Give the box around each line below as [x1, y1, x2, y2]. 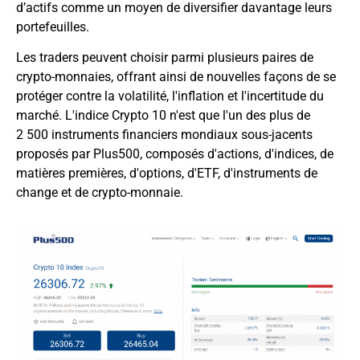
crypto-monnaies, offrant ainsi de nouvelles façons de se [16, 69, 336, 85]
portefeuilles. [16, 18, 89, 35]
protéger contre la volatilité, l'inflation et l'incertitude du [16, 88, 324, 104]
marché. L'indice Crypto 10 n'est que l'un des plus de [16, 108, 310, 124]
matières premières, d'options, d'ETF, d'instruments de [16, 166, 317, 182]
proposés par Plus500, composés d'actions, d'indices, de [16, 146, 333, 162]
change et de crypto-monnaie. [16, 185, 183, 201]
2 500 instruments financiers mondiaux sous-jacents [16, 127, 313, 143]
